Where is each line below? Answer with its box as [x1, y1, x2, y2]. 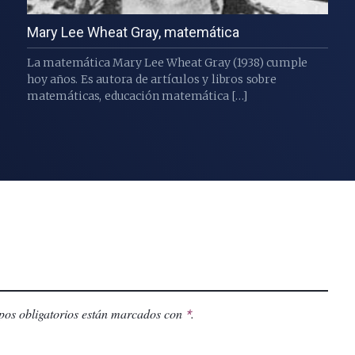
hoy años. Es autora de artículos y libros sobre [26, 72, 277, 87]
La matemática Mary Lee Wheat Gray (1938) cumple [26, 55, 308, 71]
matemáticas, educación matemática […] [26, 89, 247, 104]
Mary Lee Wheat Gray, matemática [26, 24, 239, 41]
